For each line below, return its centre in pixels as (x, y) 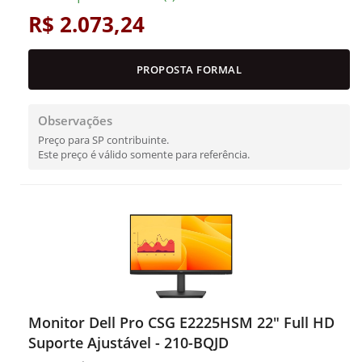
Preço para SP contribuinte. (103, 140)
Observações (75, 120)
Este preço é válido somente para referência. (144, 154)
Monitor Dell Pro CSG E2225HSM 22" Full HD (181, 322)
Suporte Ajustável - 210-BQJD (128, 343)
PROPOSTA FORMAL (189, 69)
